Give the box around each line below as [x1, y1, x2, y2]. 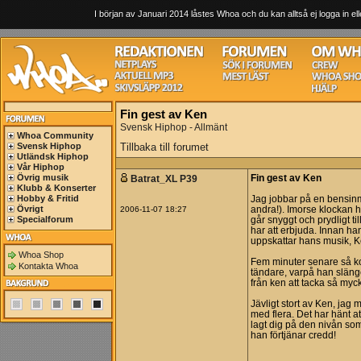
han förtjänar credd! [251, 330, 338, 340]
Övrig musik [17, 172, 68, 182]
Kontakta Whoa [19, 261, 78, 271]
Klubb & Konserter [17, 183, 96, 193]
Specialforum [17, 214, 73, 224]
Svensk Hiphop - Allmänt [120, 122, 227, 133]
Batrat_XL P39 [131, 173, 197, 185]
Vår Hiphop [17, 162, 64, 172]
